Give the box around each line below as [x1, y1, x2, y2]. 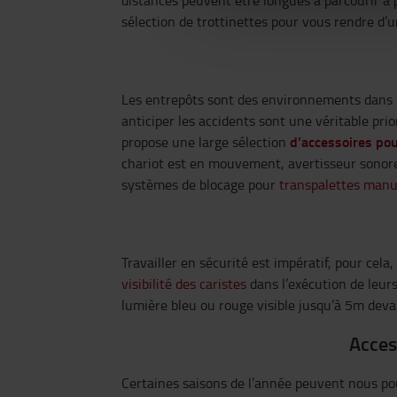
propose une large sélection [121, 132, 290, 152]
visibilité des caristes [121, 274, 246, 293]
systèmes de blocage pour [121, 175, 279, 194]
